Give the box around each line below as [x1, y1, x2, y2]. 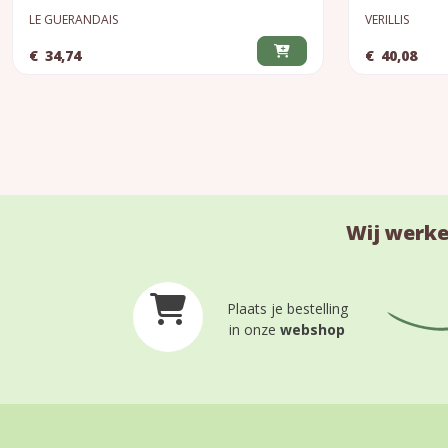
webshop [280, 319, 345, 339]
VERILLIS [365, 11, 409, 28]
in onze [229, 319, 280, 339]
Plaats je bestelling [226, 298, 348, 318]
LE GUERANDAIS [29, 11, 118, 28]
